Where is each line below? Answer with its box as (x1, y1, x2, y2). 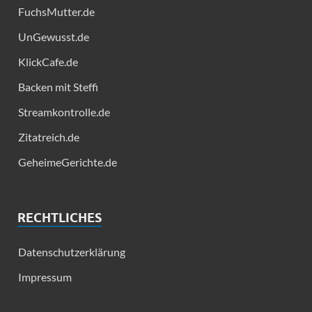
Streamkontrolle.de (18, 105, 110, 119)
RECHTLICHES (17, 210, 102, 226)
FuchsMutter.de (18, 5, 95, 19)
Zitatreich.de (18, 130, 79, 144)
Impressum (18, 270, 72, 284)
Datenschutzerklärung (18, 245, 125, 259)
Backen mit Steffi (18, 80, 98, 94)
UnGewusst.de (18, 30, 89, 44)
